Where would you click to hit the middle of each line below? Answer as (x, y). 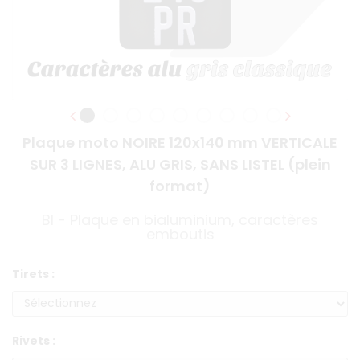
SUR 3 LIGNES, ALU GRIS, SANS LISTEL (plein (180, 164)
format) (180, 186)
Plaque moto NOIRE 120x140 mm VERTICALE (180, 142)
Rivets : (34, 340)
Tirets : (33, 274)
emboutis (180, 234)
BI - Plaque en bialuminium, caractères (180, 219)
